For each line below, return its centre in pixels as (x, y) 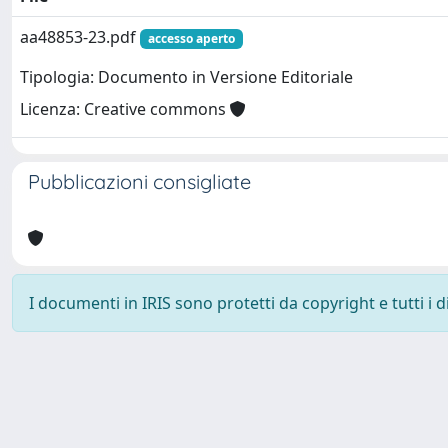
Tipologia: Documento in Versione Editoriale (186, 77)
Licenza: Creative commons (125, 109)
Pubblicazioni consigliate (139, 181)
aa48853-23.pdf (80, 37)
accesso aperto (191, 38)
